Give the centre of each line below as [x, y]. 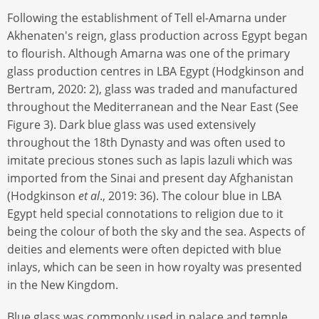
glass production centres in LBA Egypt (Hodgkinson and [156, 72]
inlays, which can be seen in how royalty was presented [155, 267]
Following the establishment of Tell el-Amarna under [147, 18]
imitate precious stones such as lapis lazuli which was [150, 161]
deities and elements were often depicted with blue [144, 250]
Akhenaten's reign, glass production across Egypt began [157, 36]
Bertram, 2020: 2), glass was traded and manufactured [152, 89]
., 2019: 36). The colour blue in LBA [190, 196]
